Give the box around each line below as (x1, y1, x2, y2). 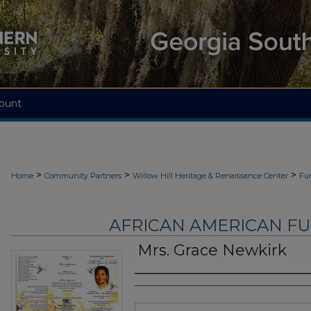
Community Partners (44, 171, 121, 180)
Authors (135, 279, 190, 296)
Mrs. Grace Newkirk (137, 241, 287, 260)
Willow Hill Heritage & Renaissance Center (133, 171, 288, 180)
